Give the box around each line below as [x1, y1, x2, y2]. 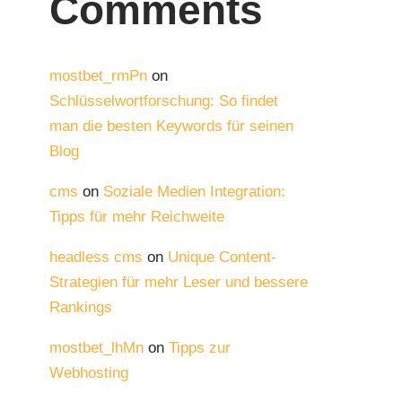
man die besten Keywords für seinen [49, 118, 293, 135]
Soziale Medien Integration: [103, 183, 285, 201]
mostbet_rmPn [49, 67, 147, 85]
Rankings [49, 299, 112, 317]
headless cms [49, 249, 143, 267]
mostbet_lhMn [49, 339, 144, 357]
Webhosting [49, 364, 128, 382]
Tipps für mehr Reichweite [49, 208, 224, 226]
